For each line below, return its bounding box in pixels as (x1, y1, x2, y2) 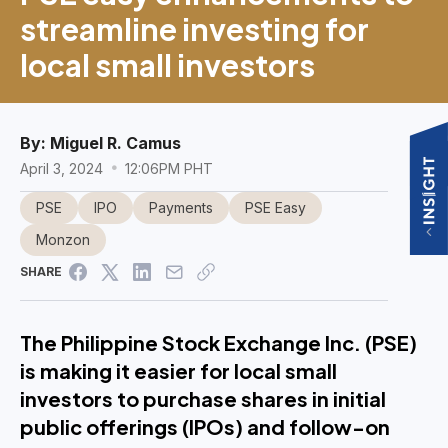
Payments (149, 198, 213, 216)
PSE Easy (245, 198, 306, 216)
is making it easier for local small (20, 357, 337, 383)
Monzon (36, 230, 90, 248)
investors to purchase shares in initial (20, 385, 386, 411)
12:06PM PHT (121, 159, 213, 177)
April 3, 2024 (20, 159, 107, 177)
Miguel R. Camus (50, 132, 181, 153)
